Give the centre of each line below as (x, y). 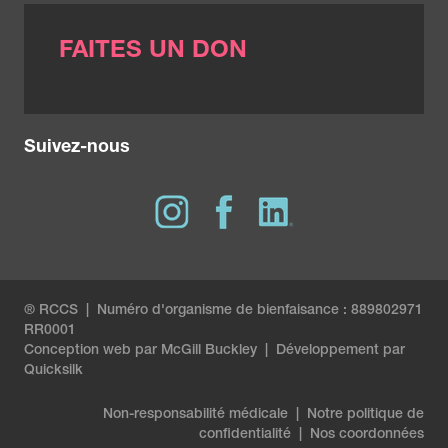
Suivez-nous (77, 147)
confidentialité (245, 434)
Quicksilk (53, 370)
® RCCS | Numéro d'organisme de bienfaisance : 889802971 (223, 310)
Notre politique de (365, 414)
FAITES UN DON (153, 51)
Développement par (340, 350)
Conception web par (92, 350)
